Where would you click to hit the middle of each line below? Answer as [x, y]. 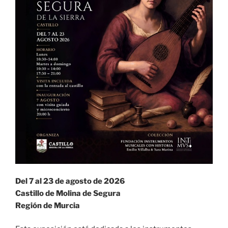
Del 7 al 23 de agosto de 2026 [70, 181]
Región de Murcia [48, 205]
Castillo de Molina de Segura [68, 193]
